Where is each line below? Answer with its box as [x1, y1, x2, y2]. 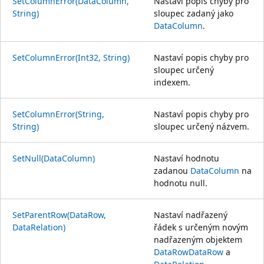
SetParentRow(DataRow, [12, 209, 106, 220]
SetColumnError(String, [12, 108, 104, 120]
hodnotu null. [154, 177, 207, 189]
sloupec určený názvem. [154, 120, 249, 132]
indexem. [154, 76, 190, 88]
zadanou [154, 164, 190, 176]
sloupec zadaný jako [154, 7, 233, 19]
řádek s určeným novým [154, 221, 248, 233]
